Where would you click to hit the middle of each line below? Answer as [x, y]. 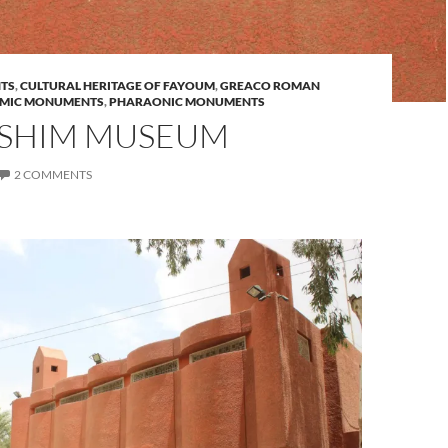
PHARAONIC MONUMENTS [187, 101]
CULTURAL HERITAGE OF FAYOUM [117, 85]
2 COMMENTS [53, 174]
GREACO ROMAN [270, 85]
